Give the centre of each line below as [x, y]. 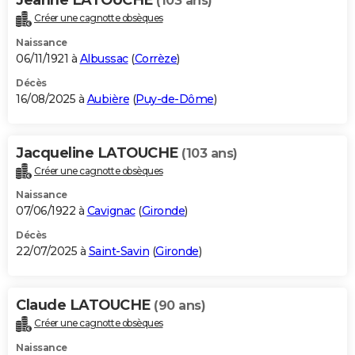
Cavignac [111, 211]
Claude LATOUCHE [85, 305]
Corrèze [155, 58]
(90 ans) [179, 306]
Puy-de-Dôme [175, 99]
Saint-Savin [118, 252]
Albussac [104, 58]
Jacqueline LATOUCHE [99, 153]
